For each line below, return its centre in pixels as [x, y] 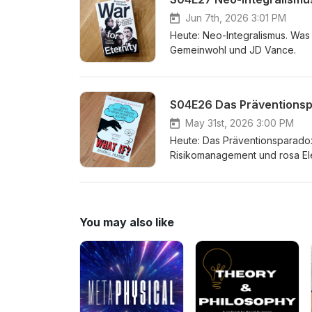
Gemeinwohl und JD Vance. [233, 50]
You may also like [127, 222]
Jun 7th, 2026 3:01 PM [236, 18]
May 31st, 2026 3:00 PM [240, 123]
